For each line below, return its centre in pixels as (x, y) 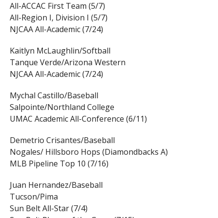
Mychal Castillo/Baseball (54, 96)
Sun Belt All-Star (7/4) (48, 209)
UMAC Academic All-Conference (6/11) (78, 119)
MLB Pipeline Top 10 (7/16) (59, 164)
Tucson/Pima (34, 197)
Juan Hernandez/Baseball (56, 185)
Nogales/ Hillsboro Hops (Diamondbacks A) (89, 152)
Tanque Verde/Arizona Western (67, 63)
